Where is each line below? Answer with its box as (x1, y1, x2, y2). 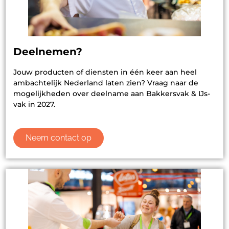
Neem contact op (26, 132, 91, 143)
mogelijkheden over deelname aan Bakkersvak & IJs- (13, 89, 210, 99)
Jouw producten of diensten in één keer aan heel (13, 67, 197, 77)
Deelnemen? (13, 45, 82, 58)
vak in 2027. (13, 100, 57, 109)
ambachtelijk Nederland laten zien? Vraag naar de (13, 78, 198, 88)
